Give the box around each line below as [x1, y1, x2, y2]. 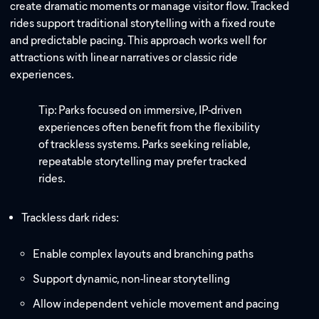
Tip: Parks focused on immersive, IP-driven [38, 103, 243, 117]
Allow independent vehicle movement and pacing [33, 297, 280, 311]
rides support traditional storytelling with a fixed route [10, 16, 276, 31]
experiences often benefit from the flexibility [38, 120, 261, 134]
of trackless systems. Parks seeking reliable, [38, 137, 251, 151]
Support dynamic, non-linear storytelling [33, 272, 231, 286]
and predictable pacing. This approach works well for [10, 33, 267, 48]
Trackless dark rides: [21, 211, 120, 225]
